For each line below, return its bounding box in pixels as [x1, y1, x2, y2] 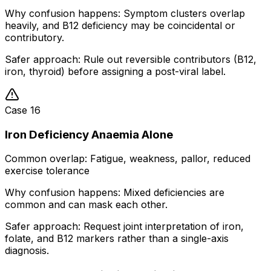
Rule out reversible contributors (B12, [83, 53, 256, 65]
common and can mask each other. [5, 198, 168, 211]
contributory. [5, 31, 64, 44]
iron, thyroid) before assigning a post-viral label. [5, 65, 226, 77]
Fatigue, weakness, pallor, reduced [90, 152, 250, 165]
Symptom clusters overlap [123, 7, 245, 19]
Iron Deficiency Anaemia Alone [5, 127, 173, 142]
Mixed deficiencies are [123, 186, 224, 199]
